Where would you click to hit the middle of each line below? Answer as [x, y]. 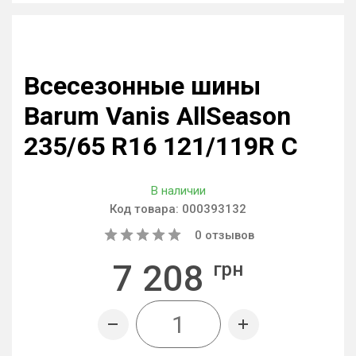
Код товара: [146, 209]
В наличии [178, 191]
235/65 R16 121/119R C [161, 146]
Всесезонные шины [142, 86]
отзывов [228, 235]
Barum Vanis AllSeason [157, 116]
